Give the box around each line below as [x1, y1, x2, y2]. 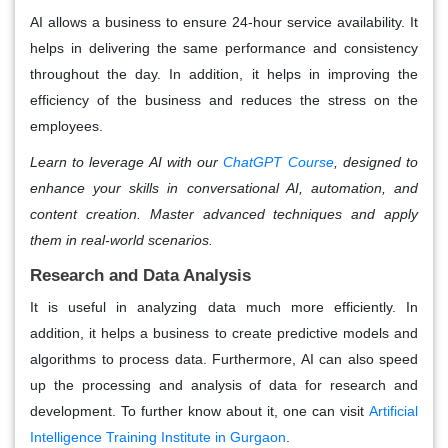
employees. [30, 118, 103, 135]
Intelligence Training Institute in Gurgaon [30, 429, 286, 446]
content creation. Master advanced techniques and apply [30, 206, 418, 223]
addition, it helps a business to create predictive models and [30, 325, 418, 342]
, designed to [333, 154, 419, 171]
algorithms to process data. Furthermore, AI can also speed [30, 351, 418, 368]
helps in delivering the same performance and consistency [30, 40, 418, 57]
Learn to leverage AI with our [30, 154, 224, 171]
